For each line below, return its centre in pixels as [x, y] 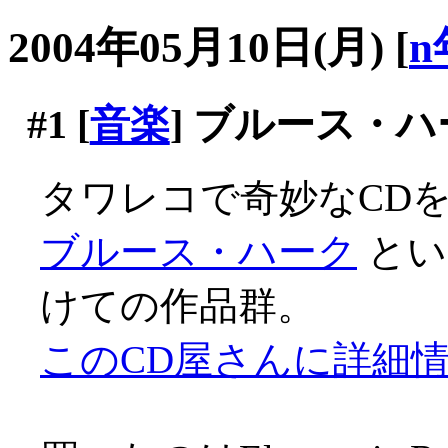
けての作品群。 [178, 305]
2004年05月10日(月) [196, 48]
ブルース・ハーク [198, 251]
